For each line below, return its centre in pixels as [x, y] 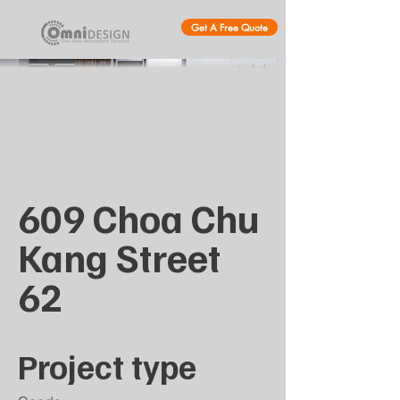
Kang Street [119, 257]
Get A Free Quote [229, 27]
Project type [107, 366]
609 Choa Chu [139, 217]
